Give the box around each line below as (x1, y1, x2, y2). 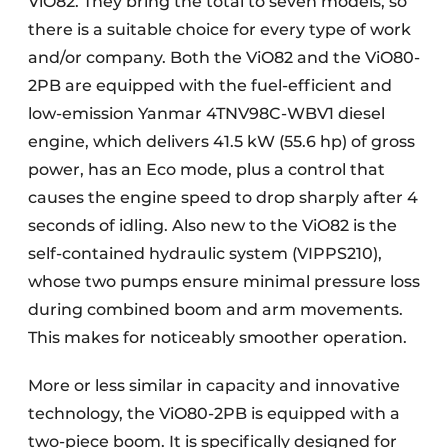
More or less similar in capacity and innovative (28, 376, 400, 395)
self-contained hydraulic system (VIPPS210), (28, 244, 382, 263)
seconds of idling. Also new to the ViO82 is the (28, 216, 397, 235)
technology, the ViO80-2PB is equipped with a (28, 404, 400, 423)
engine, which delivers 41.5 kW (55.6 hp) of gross (28, 132, 415, 151)
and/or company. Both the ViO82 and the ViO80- (28, 48, 420, 67)
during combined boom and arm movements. (28, 300, 403, 319)
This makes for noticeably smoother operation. (28, 328, 407, 347)
